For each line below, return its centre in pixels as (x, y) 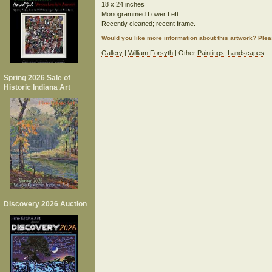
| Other (185, 53)
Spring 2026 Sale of (37, 78)
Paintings (210, 53)
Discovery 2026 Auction (45, 204)
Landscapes (246, 53)
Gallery (112, 53)
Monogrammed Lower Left (140, 14)
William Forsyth (150, 53)
